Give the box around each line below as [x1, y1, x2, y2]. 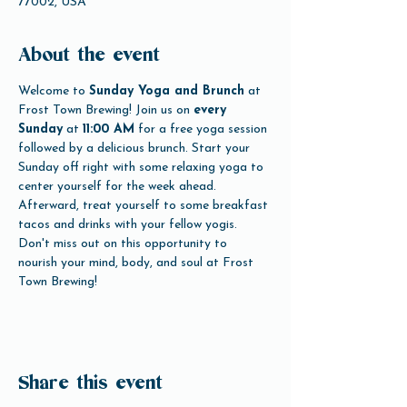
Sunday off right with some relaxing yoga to [18, 161, 267, 174]
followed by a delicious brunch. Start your [18, 142, 253, 155]
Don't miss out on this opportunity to [18, 237, 231, 251]
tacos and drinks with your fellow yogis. [18, 218, 241, 232]
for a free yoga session [134, 123, 271, 136]
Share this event [18, 373, 163, 393]
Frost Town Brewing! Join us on [18, 104, 194, 117]
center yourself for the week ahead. [18, 180, 220, 194]
